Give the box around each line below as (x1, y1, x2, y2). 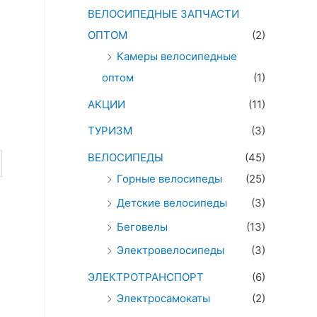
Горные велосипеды (117, 172, 222, 186)
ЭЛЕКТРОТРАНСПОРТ (88, 270, 204, 284)
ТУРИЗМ (88, 124, 132, 138)
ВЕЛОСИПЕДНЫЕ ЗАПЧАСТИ (88, 6, 239, 21)
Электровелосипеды (117, 243, 224, 258)
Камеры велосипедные (117, 49, 237, 63)
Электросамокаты (117, 292, 210, 306)
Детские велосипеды (117, 195, 227, 209)
